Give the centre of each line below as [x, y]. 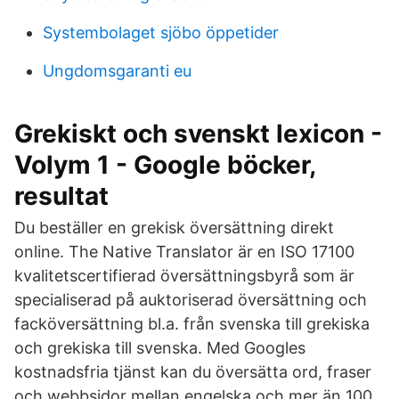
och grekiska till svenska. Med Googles [160, 348]
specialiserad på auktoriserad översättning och [191, 300]
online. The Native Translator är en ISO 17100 [184, 252]
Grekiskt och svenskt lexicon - [198, 134]
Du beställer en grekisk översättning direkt [174, 228]
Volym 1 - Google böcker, [165, 165]
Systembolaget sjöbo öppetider [161, 33]
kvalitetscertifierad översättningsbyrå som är [184, 276]
